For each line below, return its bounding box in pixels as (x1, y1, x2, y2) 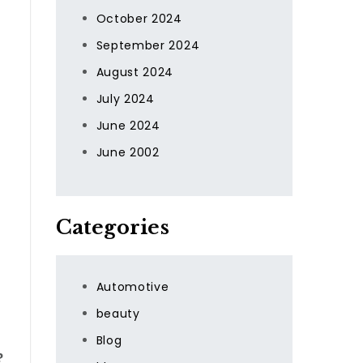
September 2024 (96, 37, 200, 53)
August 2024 (96, 64, 174, 80)
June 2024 (96, 117, 160, 134)
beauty (96, 305, 140, 322)
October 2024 (96, 11, 182, 27)
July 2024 (96, 91, 155, 107)
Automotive (96, 279, 169, 295)
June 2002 (96, 144, 160, 160)
